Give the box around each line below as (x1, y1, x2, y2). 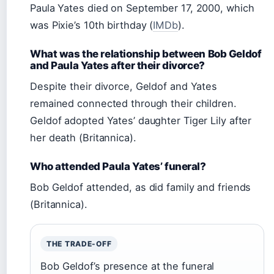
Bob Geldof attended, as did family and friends (30, 181, 251, 193)
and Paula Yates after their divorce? (30, 59, 205, 72)
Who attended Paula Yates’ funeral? (30, 160, 206, 172)
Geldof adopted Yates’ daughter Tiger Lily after (30, 114, 252, 127)
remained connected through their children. (30, 97, 237, 109)
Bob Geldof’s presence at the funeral (40, 260, 215, 272)
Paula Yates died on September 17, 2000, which (30, 2, 254, 14)
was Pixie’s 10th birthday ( (30, 19, 154, 31)
